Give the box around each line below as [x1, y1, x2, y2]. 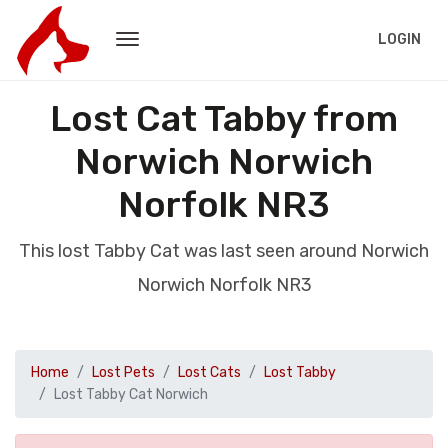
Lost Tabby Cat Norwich [54, 386, 208, 403]
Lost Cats [178, 364, 241, 381]
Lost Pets [92, 364, 155, 381]
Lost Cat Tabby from [50, 97, 398, 140]
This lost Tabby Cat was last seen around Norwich [19, 240, 429, 262]
